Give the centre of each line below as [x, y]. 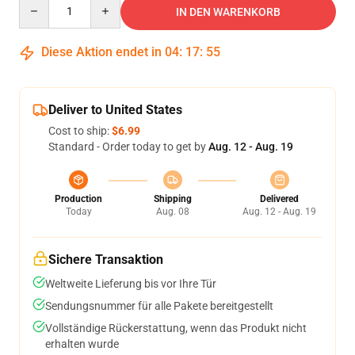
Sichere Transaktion [106, 260]
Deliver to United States [115, 110]
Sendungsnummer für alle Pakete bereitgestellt [159, 306]
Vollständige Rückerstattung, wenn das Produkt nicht [176, 328]
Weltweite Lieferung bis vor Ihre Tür [131, 284]
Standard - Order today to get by [128, 147]
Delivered [279, 199]
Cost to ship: [80, 131]
